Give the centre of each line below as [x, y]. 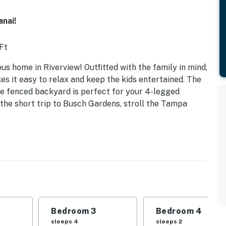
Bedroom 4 [179, 211]
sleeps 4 [65, 221]
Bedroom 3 [74, 211]
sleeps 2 [169, 221]
